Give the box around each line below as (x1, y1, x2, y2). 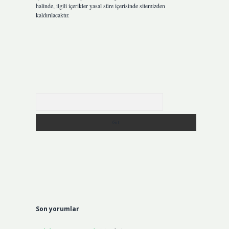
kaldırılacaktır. (35, 11, 70, 19)
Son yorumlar (35, 204, 79, 213)
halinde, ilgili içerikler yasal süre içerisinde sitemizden (35, 2, 165, 10)
